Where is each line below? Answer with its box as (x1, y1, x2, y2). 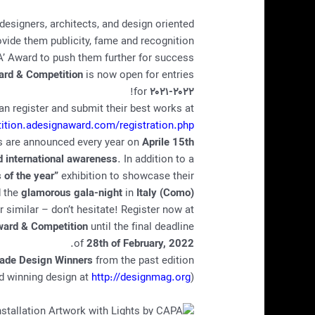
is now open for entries (82, 67, 194, 84)
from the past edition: (92, 252, 194, 270)
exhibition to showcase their (58, 168, 194, 186)
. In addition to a (117, 151, 194, 169)
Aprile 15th (141, 134, 194, 152)
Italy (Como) (136, 185, 194, 202)
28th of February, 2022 (86, 236, 194, 253)
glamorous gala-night (20, 185, 122, 202)
